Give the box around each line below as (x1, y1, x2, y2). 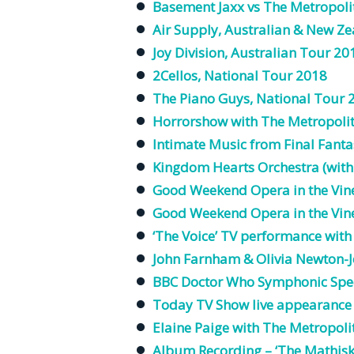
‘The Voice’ (153, 227, 220, 246)
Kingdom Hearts (153, 158, 258, 177)
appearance (277, 296, 352, 314)
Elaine (153, 318, 191, 337)
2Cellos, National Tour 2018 (153, 66, 327, 85)
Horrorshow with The (153, 112, 288, 131)
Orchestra (258, 158, 319, 177)
